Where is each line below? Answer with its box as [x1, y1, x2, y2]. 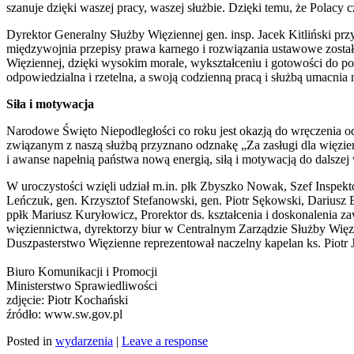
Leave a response [122, 333, 208, 348]
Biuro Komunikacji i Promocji [6, 264, 157, 278]
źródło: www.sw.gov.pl [6, 307, 122, 321]
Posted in [6, 333, 55, 348]
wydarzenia [55, 333, 113, 348]
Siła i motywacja [6, 96, 94, 111]
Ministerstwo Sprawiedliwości [6, 278, 157, 292]
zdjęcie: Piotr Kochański [6, 292, 128, 307]
